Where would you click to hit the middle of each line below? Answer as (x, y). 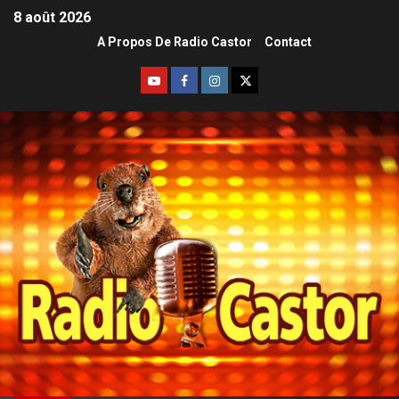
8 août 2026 (52, 18)
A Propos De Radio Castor (174, 42)
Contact (288, 42)
